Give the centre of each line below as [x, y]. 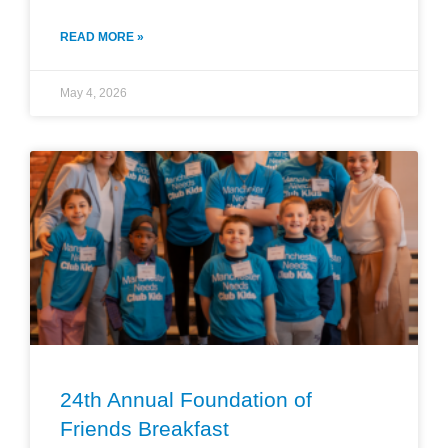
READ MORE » [102, 36]
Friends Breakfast [144, 428]
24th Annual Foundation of [186, 399]
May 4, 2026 [93, 92]
